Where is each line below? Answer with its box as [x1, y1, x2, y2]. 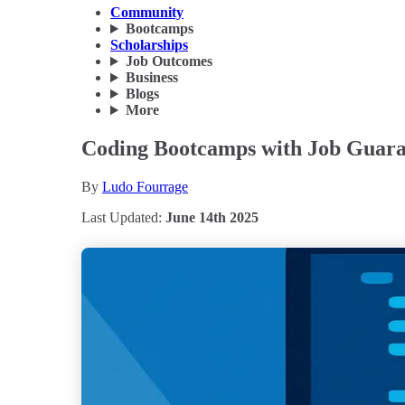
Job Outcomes [125, 53, 212, 70]
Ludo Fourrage [102, 179, 188, 194]
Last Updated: [81, 210, 165, 225]
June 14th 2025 [165, 210, 259, 225]
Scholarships [110, 37, 188, 53]
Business [125, 70, 178, 86]
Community [110, 5, 184, 21]
